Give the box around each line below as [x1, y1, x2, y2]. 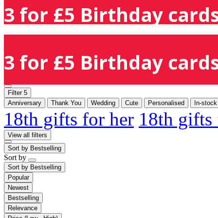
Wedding [91, 99, 115, 107]
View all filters [8, 131, 47, 139]
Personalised [148, 99, 184, 107]
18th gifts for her [4, 108, 134, 129]
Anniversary [8, 99, 41, 107]
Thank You [51, 99, 81, 107]
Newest [8, 183, 29, 191]
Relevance [8, 204, 37, 212]
